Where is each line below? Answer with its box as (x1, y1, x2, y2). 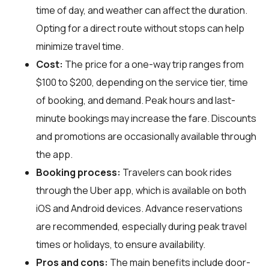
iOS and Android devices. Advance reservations (36, 201, 243, 215)
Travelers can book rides (121, 165, 232, 179)
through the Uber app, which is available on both (36, 183, 246, 197)
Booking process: (36, 165, 121, 179)
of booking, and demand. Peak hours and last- (36, 93, 235, 107)
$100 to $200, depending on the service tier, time (36, 75, 248, 89)
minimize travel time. (36, 39, 124, 53)
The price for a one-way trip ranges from (63, 57, 244, 71)
